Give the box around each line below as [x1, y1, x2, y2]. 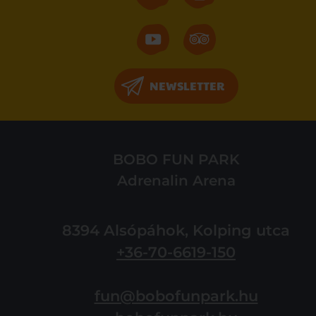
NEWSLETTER [149, 77, 224, 94]
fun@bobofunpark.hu [94, 286, 258, 305]
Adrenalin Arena [116, 171, 236, 189]
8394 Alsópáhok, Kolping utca [62, 221, 290, 239]
